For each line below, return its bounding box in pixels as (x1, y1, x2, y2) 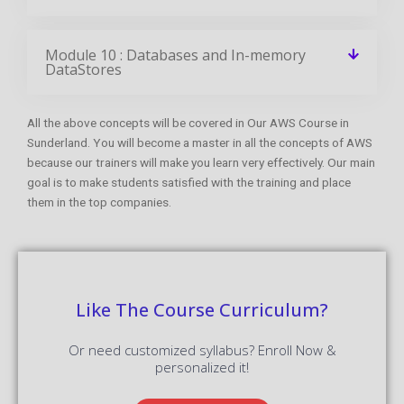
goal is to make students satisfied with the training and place (27, 174, 351, 189)
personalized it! (155, 357, 249, 376)
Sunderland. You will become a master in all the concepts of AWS (27, 134, 372, 150)
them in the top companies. (27, 194, 171, 209)
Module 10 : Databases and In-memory (45, 44, 306, 65)
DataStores (45, 59, 122, 79)
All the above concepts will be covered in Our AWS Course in (27, 115, 349, 130)
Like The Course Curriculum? (76, 297, 328, 322)
